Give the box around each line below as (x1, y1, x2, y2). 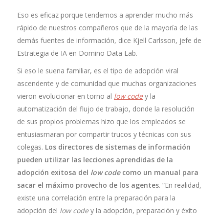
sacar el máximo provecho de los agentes (17, 180, 159, 190)
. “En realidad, (159, 180, 201, 190)
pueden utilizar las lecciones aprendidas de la (17, 155, 173, 164)
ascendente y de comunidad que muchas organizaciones (17, 79, 197, 88)
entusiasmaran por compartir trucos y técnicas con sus (17, 130, 191, 139)
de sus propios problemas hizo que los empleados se (17, 117, 186, 126)
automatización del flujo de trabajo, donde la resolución (17, 104, 195, 113)
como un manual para (120, 168, 198, 177)
